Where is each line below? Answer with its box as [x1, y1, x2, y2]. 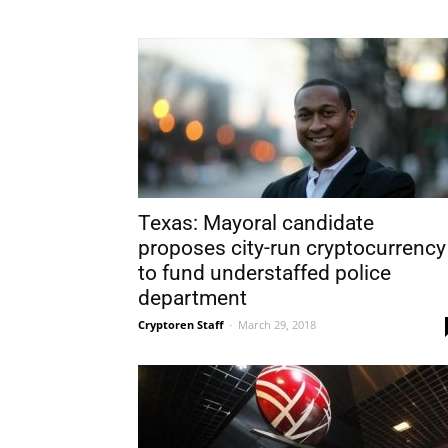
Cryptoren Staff [138, 317, 224, 332]
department [138, 286, 247, 310]
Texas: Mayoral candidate [138, 211, 374, 235]
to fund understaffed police [138, 261, 391, 285]
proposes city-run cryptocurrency [138, 236, 446, 260]
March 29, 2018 [238, 317, 316, 332]
